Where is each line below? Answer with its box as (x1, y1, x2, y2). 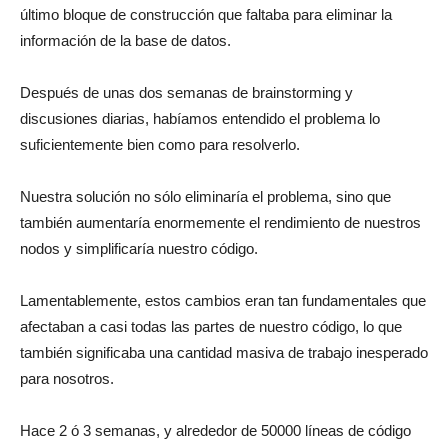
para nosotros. (20, 370, 114, 388)
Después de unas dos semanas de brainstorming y (20, 84, 353, 102)
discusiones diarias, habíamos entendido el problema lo (20, 110, 380, 128)
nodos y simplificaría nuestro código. (20, 240, 258, 258)
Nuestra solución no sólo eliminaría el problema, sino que (20, 188, 391, 206)
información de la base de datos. (20, 32, 231, 50)
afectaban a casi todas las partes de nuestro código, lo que (20, 318, 402, 336)
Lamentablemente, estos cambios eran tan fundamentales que (20, 292, 426, 310)
